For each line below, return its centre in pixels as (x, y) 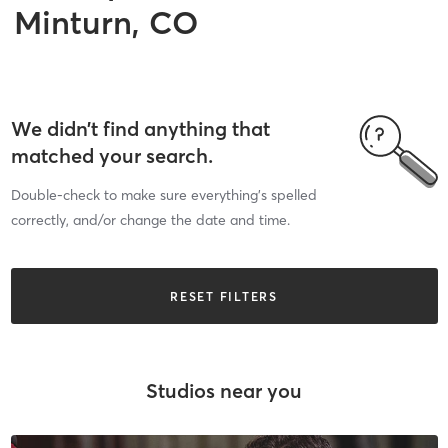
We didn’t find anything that (140, 128)
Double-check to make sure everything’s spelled (163, 195)
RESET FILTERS (224, 296)
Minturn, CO (106, 22)
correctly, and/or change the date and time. (150, 220)
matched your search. (111, 155)
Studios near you (224, 390)
